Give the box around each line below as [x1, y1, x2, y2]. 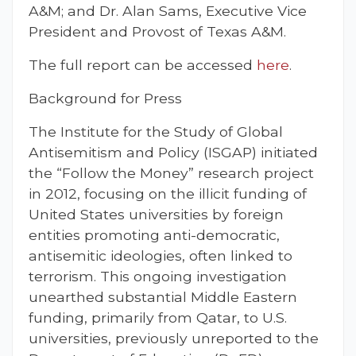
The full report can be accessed [29, 56, 257, 74]
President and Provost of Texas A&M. [29, 23, 286, 41]
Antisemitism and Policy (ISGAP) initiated [29, 144, 318, 161]
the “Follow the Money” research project [29, 164, 314, 182]
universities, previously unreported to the [29, 330, 319, 347]
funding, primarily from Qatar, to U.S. [29, 309, 287, 327]
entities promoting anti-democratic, [29, 226, 280, 244]
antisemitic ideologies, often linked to [29, 247, 292, 265]
